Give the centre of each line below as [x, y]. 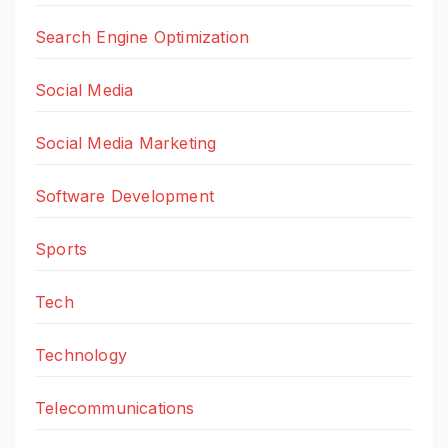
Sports [61, 248]
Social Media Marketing [126, 142]
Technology [81, 354]
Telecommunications [115, 407]
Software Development [124, 195]
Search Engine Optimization [142, 36]
